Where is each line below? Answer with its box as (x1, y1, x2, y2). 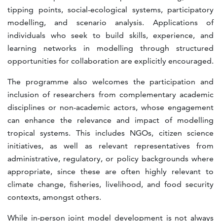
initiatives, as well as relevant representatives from (7, 141, 214, 150)
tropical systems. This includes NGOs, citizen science (7, 128, 214, 138)
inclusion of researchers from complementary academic (7, 89, 214, 99)
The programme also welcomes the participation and (7, 76, 214, 86)
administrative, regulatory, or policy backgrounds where (7, 153, 214, 163)
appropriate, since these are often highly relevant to (7, 166, 214, 176)
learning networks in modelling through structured (7, 43, 214, 53)
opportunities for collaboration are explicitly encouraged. (7, 56, 214, 66)
